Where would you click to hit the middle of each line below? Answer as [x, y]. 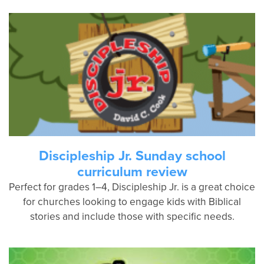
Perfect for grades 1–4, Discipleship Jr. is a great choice [132, 187]
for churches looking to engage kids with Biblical [132, 202]
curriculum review [132, 171]
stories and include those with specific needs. [132, 216]
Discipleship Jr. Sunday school [132, 156]
